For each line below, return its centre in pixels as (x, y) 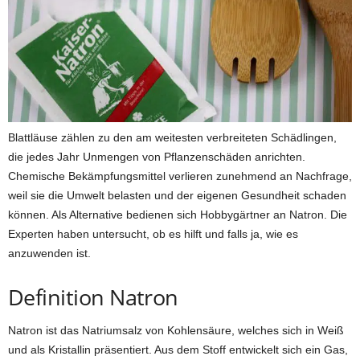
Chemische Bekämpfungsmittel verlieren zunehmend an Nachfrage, (180, 176)
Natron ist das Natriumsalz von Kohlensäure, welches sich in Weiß (176, 331)
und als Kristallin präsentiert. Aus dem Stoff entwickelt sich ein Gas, (178, 350)
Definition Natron (93, 297)
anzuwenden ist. (49, 254)
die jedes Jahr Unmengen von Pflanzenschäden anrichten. (157, 157)
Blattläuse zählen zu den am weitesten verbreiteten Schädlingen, (172, 138)
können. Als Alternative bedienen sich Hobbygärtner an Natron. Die (178, 215)
